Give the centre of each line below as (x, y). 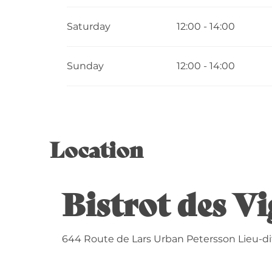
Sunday (86, 66)
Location (97, 148)
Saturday (89, 26)
